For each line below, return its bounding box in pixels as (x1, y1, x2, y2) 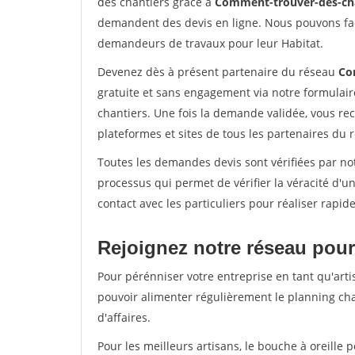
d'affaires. (97, 310, 151, 325)
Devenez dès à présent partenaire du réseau (97, 64, 338, 79)
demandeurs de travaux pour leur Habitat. (97, 36, 323, 51)
